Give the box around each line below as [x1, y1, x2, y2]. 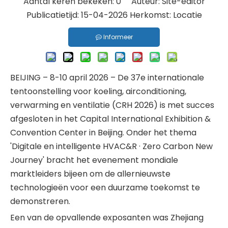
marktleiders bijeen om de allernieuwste [10, 168, 170, 180]
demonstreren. [10, 195, 70, 207]
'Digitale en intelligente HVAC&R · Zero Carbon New [10, 140, 213, 152]
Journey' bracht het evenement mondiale [10, 154, 178, 166]
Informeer [103, 33, 133, 41]
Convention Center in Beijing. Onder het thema [10, 127, 196, 138]
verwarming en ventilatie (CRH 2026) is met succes [10, 99, 214, 111]
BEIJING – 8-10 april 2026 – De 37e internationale [10, 72, 204, 83]
